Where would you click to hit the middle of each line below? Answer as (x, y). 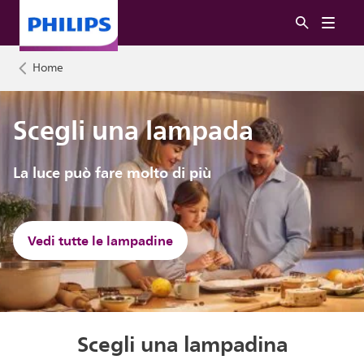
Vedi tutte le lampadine (101, 240)
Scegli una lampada (134, 130)
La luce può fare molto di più (113, 173)
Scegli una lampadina (182, 344)
